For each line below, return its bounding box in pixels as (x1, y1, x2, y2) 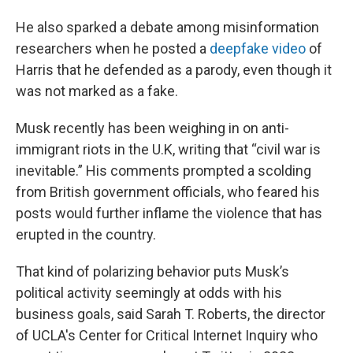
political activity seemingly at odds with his (16, 284, 282, 301)
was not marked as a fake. (16, 83, 178, 99)
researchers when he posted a (16, 40, 210, 57)
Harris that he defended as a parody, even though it (16, 61, 332, 78)
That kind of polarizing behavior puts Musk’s (16, 263, 289, 280)
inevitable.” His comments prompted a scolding (16, 162, 311, 179)
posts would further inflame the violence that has (16, 205, 322, 221)
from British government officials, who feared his (16, 184, 320, 200)
